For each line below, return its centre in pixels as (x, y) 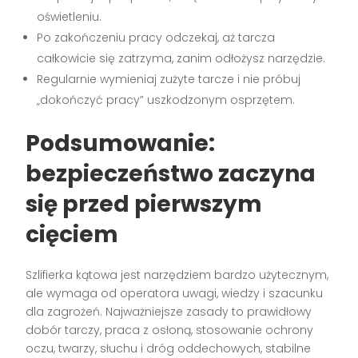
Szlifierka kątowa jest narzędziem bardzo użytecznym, (177, 275)
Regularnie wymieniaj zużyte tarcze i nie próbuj (169, 80)
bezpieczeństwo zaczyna (171, 174)
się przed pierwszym (144, 205)
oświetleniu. (70, 17)
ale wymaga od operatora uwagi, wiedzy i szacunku (175, 294)
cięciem (72, 235)
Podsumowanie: (121, 144)
